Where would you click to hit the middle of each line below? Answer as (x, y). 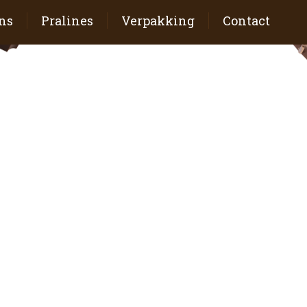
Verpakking (158, 20)
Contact (247, 20)
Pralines (67, 20)
